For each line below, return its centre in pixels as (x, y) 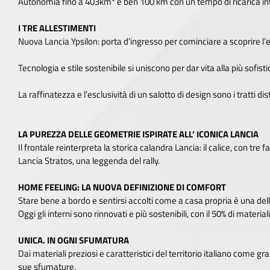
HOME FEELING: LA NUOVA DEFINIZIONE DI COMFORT (122, 187)
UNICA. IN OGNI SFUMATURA (74, 240)
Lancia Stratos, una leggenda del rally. (89, 161)
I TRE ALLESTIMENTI (57, 28)
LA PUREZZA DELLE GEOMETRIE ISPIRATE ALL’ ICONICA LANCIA (138, 134)
